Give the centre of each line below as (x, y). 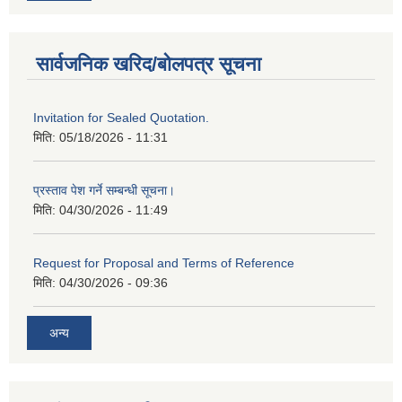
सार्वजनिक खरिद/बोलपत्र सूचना (149, 64)
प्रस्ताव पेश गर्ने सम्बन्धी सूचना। (104, 190)
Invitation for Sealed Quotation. (121, 117)
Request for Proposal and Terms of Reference (164, 262)
